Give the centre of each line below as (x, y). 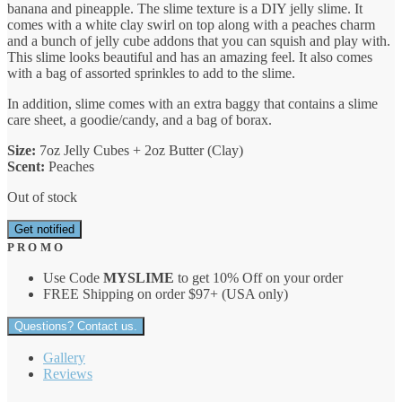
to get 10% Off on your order (258, 277)
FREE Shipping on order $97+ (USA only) (166, 293)
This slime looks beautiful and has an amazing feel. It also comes (190, 57)
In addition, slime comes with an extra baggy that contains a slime (192, 103)
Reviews (68, 373)
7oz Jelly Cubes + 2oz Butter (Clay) (140, 150)
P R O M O (35, 247)
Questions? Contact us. (76, 326)
